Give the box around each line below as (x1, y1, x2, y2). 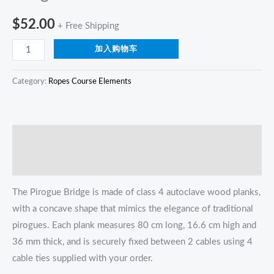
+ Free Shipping (57, 21, 119, 31)
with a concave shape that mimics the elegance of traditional (12, 204, 253, 214)
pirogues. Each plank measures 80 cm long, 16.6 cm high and (12, 221, 256, 231)
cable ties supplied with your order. (12, 254, 153, 264)
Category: (12, 77, 48, 86)
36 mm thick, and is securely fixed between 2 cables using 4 (12, 237, 253, 247)
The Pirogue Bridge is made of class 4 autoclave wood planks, (12, 188, 261, 198)
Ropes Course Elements (48, 77, 131, 86)
